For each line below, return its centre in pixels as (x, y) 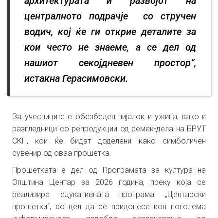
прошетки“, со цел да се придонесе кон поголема (109, 207)
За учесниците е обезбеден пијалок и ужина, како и (109, 117)
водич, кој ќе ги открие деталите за (110, 32)
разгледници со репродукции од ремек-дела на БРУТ (109, 129)
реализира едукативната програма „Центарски (109, 194)
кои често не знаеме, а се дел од (110, 47)
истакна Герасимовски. (76, 78)
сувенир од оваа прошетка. (62, 153)
